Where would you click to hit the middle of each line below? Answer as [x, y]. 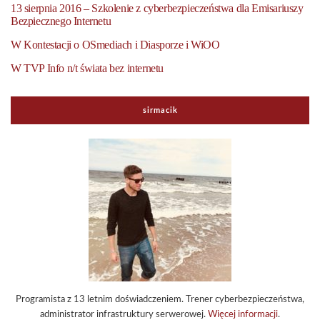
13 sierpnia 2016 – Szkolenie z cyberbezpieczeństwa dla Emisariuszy [157, 8]
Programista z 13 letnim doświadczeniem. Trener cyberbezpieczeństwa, [160, 299]
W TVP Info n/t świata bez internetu [87, 68]
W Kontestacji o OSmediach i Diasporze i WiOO [115, 44]
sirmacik [160, 110]
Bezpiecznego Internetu [61, 21]
